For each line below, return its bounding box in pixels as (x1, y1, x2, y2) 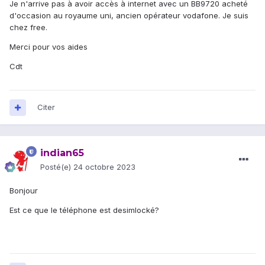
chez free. (9, 22, 47, 33)
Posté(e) (40, 162, 73, 172)
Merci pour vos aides (9, 42, 88, 52)
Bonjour (9, 186, 38, 196)
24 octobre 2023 (73, 162, 135, 172)
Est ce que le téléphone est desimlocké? (9, 205, 161, 215)
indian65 (40, 147, 84, 159)
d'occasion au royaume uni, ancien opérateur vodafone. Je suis (9, 11, 248, 21)
